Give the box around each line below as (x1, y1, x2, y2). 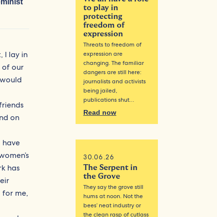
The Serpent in (83, 164, 138, 172)
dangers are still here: (83, 68, 142, 77)
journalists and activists (83, 77, 146, 86)
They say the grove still (83, 183, 144, 191)
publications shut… (83, 96, 135, 104)
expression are (83, 50, 123, 58)
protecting (83, 13, 123, 21)
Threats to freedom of (83, 41, 142, 49)
